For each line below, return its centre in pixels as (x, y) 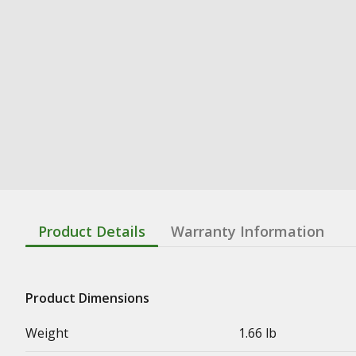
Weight (47, 333)
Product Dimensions (87, 298)
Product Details (92, 231)
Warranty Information (248, 231)
